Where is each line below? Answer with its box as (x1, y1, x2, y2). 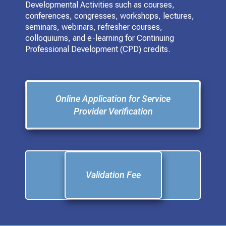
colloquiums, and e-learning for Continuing (25, 33, 174, 43)
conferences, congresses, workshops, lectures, (25, 11, 194, 21)
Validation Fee (85, 169, 141, 181)
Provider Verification (73, 106, 153, 117)
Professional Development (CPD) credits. (25, 44, 170, 54)
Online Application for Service (55, 93, 171, 104)
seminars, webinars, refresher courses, (25, 22, 162, 32)
